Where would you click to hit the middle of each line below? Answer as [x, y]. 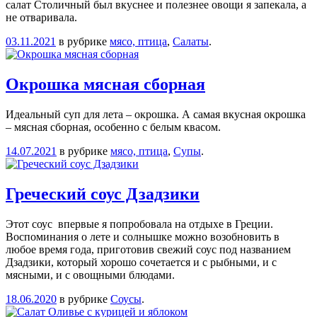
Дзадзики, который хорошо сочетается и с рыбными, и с [141, 262]
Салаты [191, 42]
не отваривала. [41, 18]
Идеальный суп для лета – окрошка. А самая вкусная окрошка [156, 115]
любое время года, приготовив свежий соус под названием [148, 249]
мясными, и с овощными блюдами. [90, 275]
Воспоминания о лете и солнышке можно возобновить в [143, 236]
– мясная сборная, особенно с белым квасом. [113, 127]
